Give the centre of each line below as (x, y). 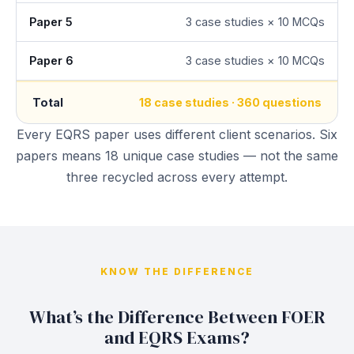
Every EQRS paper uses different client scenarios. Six (177, 134)
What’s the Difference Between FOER (177, 317)
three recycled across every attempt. (177, 177)
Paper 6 (51, 60)
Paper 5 (51, 22)
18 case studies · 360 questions (230, 102)
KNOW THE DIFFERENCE (177, 271)
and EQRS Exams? (177, 338)
